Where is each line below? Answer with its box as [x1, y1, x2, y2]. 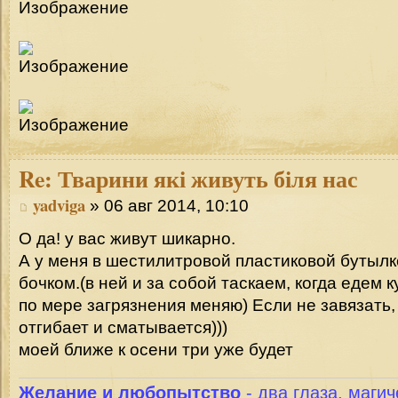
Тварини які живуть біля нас [52, 162, 358, 196]
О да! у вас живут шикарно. [19, 228, 235, 248]
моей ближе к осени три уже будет [19, 339, 293, 359]
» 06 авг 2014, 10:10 [85, 196, 249, 216]
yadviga [33, 193, 85, 218]
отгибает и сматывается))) [19, 317, 227, 337]
